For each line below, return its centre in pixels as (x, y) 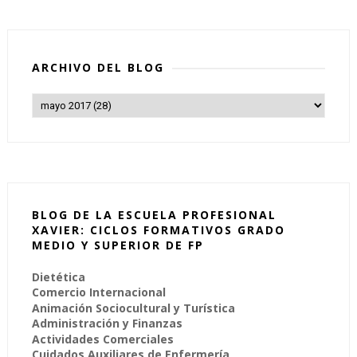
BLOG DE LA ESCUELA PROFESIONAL (154, 214)
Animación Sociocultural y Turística (133, 308)
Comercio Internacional (98, 292)
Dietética (58, 277)
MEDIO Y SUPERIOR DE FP (118, 245)
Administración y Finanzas (107, 324)
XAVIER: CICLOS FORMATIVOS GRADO (158, 229)
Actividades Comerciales (102, 339)
